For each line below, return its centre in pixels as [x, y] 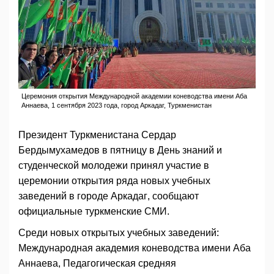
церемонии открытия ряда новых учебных [114, 181]
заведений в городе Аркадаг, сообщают [109, 196]
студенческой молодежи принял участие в [114, 166]
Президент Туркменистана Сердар [97, 135]
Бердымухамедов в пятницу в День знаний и [120, 150]
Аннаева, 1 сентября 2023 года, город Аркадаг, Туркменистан [117, 106]
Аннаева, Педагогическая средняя [97, 264]
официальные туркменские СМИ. [94, 212]
